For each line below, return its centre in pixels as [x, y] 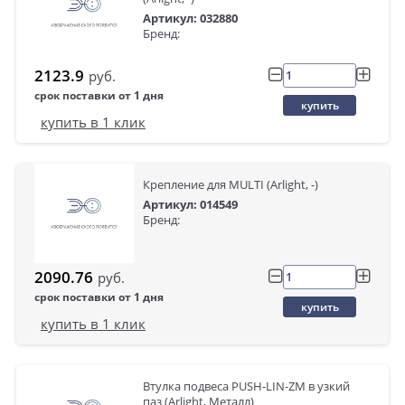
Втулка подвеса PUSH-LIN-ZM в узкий [246, 386]
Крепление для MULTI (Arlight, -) [231, 184]
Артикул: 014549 [190, 204]
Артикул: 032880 [190, 18]
